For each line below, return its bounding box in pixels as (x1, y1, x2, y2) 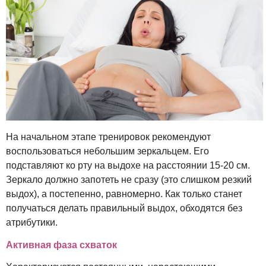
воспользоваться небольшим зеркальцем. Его (6, 146, 209, 157)
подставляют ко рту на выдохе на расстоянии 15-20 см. (6, 160, 250, 171)
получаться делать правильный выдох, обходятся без (6, 203, 242, 214)
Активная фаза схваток (6, 240, 117, 251)
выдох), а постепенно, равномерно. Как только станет (6, 189, 242, 199)
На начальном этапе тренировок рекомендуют (6, 132, 211, 142)
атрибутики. (6, 217, 58, 228)
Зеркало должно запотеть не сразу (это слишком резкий (6, 175, 252, 185)
